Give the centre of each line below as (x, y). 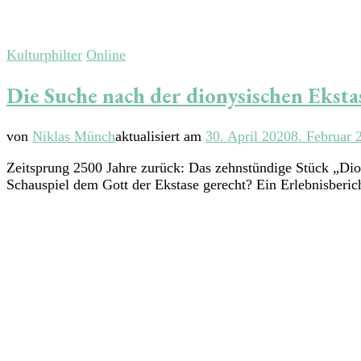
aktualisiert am (160, 136)
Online (106, 55)
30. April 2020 (248, 136)
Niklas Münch (74, 136)
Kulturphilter (44, 55)
